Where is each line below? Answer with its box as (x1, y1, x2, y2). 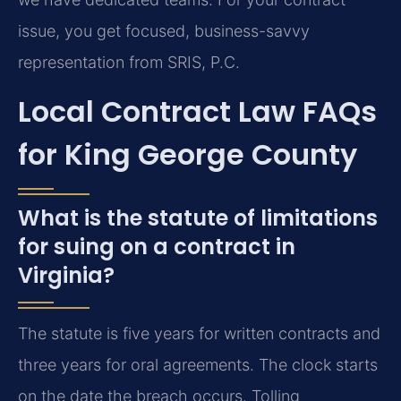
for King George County (18, 134, 357, 175)
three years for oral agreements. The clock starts (18, 355, 378, 375)
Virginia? (18, 260, 115, 291)
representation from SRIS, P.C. (18, 52, 240, 72)
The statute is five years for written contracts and (18, 324, 380, 344)
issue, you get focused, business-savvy (18, 21, 310, 40)
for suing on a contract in (18, 232, 295, 262)
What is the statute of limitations (18, 203, 378, 234)
